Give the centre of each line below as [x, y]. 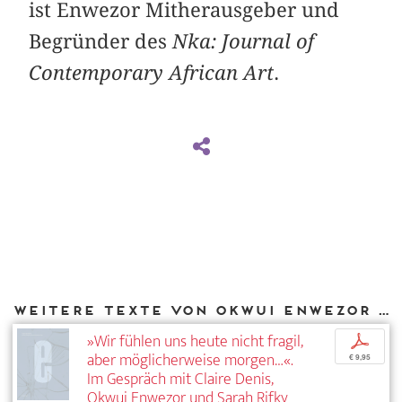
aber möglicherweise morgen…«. [190, 361]
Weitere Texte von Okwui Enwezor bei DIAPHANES [383, 310]
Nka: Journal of [244, 42]
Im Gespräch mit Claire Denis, [180, 380]
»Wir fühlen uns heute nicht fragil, [195, 342]
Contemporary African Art [152, 73]
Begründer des [101, 42]
